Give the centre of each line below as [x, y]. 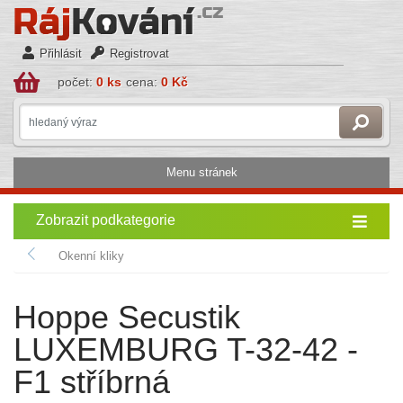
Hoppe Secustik [127, 317]
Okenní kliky [91, 256]
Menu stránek [201, 172]
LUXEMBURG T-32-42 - [186, 349]
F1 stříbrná [92, 382]
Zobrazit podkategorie [106, 220]
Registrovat [139, 54]
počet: [77, 82]
